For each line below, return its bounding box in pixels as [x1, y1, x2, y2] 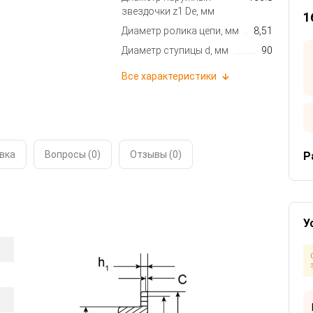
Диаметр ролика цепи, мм [122, 24, 240, 36]
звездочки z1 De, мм [122, 5, 215, 17]
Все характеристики [122, 70, 217, 82]
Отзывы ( [130, 149, 173, 161]
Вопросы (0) [45, 149, 101, 161]
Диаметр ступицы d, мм [122, 44, 229, 56]
